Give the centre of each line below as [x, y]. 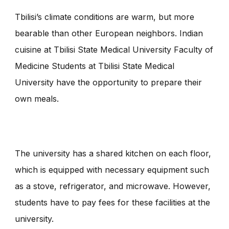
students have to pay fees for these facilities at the [112, 202]
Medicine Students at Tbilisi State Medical [95, 66]
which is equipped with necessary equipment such [112, 169]
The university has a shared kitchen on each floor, [113, 153]
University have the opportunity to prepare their [108, 83]
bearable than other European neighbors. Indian [109, 33]
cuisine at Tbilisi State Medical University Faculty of [114, 50]
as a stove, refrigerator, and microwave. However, [113, 186]
